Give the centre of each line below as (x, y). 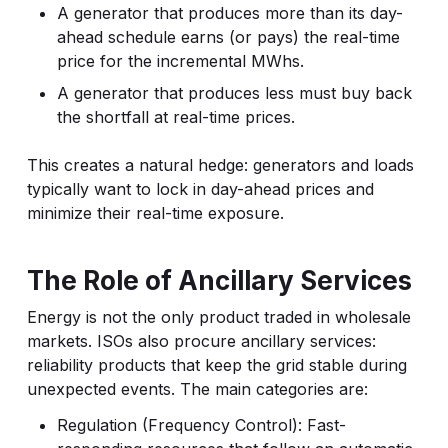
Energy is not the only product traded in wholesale (218, 317)
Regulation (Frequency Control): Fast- (201, 425)
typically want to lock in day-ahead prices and (200, 189)
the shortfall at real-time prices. (175, 117)
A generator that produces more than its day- (229, 13)
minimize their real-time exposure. (155, 213)
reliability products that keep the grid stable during (216, 365)
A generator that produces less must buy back (234, 93)
